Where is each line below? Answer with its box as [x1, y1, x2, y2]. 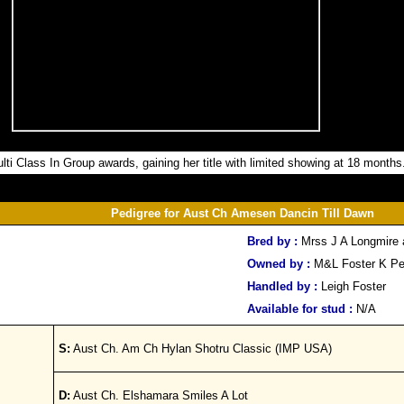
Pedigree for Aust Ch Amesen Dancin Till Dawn [110, 207, 374, 220]
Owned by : [247, 257, 314, 271]
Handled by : [247, 280, 321, 293]
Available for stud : [247, 302, 353, 316]
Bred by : [247, 234, 301, 248]
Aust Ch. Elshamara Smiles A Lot [70, 389, 248, 402]
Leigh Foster [321, 280, 386, 293]
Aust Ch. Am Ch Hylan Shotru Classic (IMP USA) [70, 342, 332, 355]
